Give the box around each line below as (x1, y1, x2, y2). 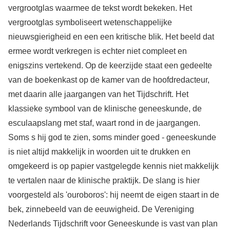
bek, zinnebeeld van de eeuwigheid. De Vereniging (8, 204, 194, 214)
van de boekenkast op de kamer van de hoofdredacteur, (8, 75, 209, 84)
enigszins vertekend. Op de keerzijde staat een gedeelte (8, 61, 212, 70)
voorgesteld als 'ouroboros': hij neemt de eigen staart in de (8, 190, 219, 199)
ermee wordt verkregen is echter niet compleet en (8, 46, 187, 55)
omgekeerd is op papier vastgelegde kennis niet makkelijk (8, 161, 219, 170)
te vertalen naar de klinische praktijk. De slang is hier (8, 176, 200, 185)
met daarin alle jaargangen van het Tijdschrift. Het (8, 89, 188, 99)
